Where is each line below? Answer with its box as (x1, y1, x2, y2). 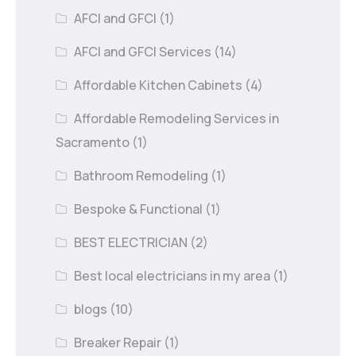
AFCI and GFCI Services (74, 42, 212, 60)
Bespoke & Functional (74, 199, 203, 218)
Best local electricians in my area (74, 266, 271, 284)
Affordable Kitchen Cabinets (74, 75, 243, 94)
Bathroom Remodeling (74, 166, 209, 184)
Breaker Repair (74, 333, 162, 351)
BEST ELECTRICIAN (74, 233, 188, 251)
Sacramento (56, 133, 130, 151)
